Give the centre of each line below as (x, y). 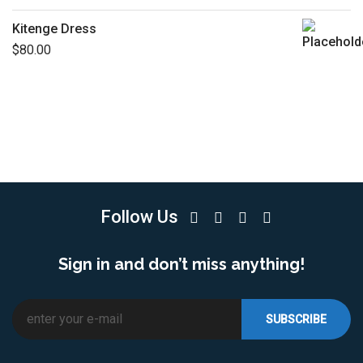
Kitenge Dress (54, 29)
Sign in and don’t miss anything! (181, 265)
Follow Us (139, 217)
